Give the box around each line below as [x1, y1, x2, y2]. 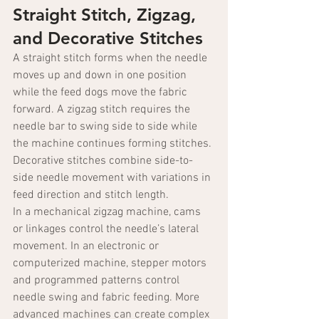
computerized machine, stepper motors [13, 256, 209, 271]
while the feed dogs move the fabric [13, 85, 190, 100]
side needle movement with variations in [13, 171, 214, 186]
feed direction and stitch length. [13, 188, 169, 203]
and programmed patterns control [13, 273, 182, 288]
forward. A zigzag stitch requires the [13, 103, 193, 117]
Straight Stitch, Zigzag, [13, 4, 201, 26]
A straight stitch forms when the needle [13, 51, 210, 66]
